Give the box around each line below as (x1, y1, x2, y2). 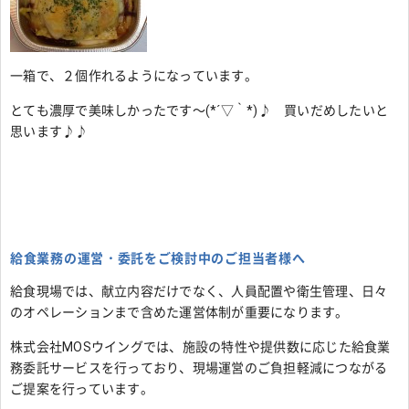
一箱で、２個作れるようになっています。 (10, 68, 257, 84)
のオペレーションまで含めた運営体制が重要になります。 (10, 305, 349, 320)
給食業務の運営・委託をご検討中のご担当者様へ (10, 251, 306, 267)
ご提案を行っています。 (10, 382, 153, 397)
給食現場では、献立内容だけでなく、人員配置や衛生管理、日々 (10, 284, 388, 299)
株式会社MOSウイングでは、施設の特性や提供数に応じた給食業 (10, 340, 391, 355)
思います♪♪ (10, 124, 89, 140)
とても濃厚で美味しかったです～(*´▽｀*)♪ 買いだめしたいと (10, 103, 388, 119)
